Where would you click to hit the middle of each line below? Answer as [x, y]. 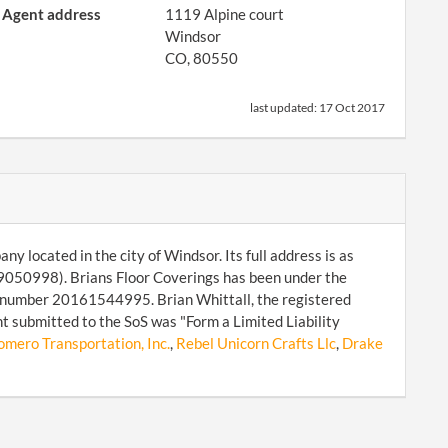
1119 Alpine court [225, 14]
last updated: [284, 107]
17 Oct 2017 [352, 107]
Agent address [52, 14]
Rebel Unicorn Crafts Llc [255, 343]
